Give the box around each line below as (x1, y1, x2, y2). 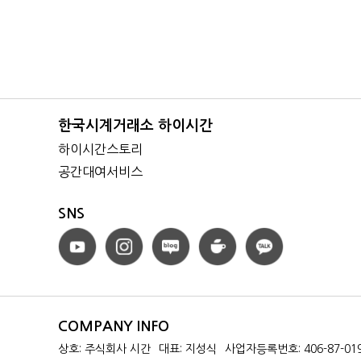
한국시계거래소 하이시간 (58, 118, 213, 133)
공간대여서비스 (58, 164, 143, 178)
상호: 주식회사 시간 (58, 342, 151, 355)
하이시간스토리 (58, 142, 143, 156)
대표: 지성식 (159, 342, 217, 355)
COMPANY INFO (58, 318, 169, 334)
